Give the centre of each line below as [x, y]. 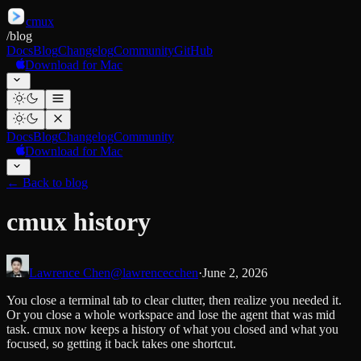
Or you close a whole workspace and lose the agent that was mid [171, 314]
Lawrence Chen [70, 272]
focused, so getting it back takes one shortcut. [121, 343]
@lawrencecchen [154, 272]
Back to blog [55, 183]
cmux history [79, 222]
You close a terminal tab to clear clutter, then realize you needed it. [174, 300]
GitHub [193, 50]
